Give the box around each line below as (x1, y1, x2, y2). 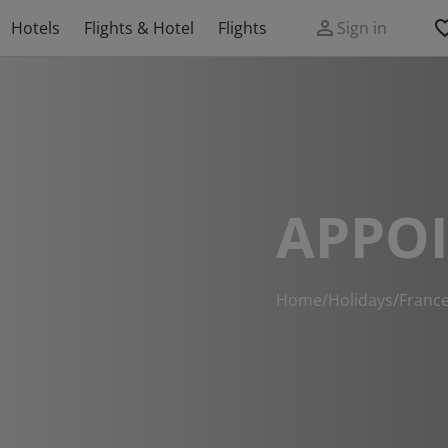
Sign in (337, 17, 387, 39)
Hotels (11, 17, 60, 39)
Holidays (328, 289, 393, 311)
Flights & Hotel (84, 17, 194, 39)
